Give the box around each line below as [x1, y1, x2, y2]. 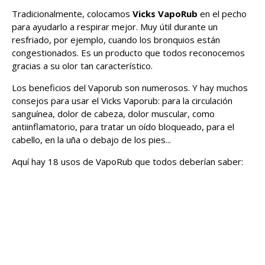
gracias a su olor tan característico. [12, 60, 153, 72]
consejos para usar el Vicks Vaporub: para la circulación [12, 95, 232, 107]
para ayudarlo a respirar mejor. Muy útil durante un [12, 21, 218, 33]
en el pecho [200, 8, 247, 20]
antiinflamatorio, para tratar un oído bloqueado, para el [12, 121, 234, 133]
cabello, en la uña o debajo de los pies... [12, 134, 171, 146]
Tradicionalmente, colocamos [12, 8, 132, 20]
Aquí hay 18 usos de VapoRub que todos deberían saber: [12, 156, 243, 168]
